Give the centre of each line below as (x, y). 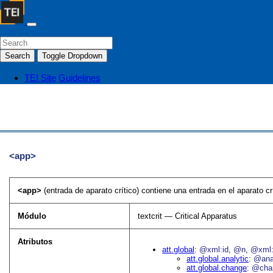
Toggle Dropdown (72, 56)
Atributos (35, 242)
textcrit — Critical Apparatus (188, 216)
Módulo (32, 216)
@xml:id (214, 250)
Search (17, 56)
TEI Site (40, 77)
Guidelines (80, 77)
